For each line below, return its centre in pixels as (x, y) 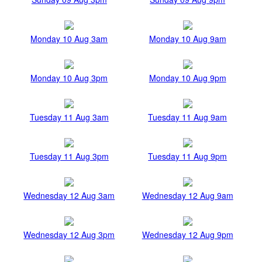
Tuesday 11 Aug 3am (69, 117)
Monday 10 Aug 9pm (187, 78)
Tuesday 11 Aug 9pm (188, 156)
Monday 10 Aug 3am (69, 39)
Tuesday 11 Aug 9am (188, 117)
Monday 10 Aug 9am (187, 39)
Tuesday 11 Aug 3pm (69, 156)
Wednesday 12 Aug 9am (187, 196)
